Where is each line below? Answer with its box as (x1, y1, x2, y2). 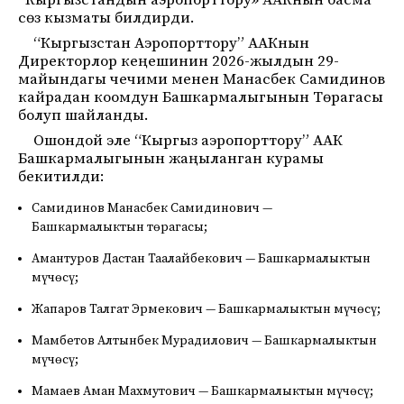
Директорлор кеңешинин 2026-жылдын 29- (18, 51, 339, 71)
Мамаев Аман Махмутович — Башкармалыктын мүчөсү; (32, 383, 373, 399)
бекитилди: (18, 167, 105, 187)
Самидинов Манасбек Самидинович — (32, 200, 272, 216)
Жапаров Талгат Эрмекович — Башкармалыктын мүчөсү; (32, 301, 381, 317)
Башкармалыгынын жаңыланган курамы (18, 149, 324, 169)
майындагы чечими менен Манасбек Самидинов (18, 69, 385, 89)
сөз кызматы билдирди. (18, 8, 195, 28)
